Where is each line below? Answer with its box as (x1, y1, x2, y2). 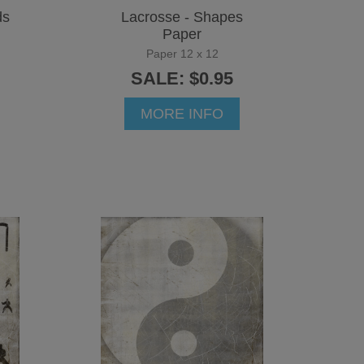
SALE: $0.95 (131, 67, 233, 89)
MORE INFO (141, 105, 223, 122)
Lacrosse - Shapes (121, 8, 243, 25)
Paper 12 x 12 (145, 46, 219, 60)
